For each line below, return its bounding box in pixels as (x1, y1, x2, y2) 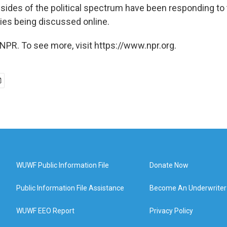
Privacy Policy (149, 207, 194, 215)
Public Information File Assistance (16, 184, 124, 192)
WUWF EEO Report (16, 207, 74, 215)
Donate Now (149, 161, 189, 169)
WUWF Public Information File (16, 161, 109, 169)
